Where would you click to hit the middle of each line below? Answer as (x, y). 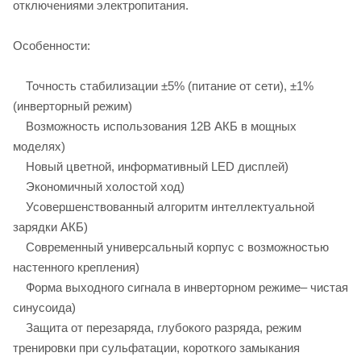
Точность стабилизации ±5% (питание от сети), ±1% (163, 85)
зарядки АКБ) (50, 226)
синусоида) (44, 307)
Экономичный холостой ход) (99, 186)
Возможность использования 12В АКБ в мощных (155, 126)
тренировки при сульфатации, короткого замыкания (156, 347)
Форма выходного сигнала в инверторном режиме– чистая (180, 287)
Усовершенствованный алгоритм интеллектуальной (164, 206)
